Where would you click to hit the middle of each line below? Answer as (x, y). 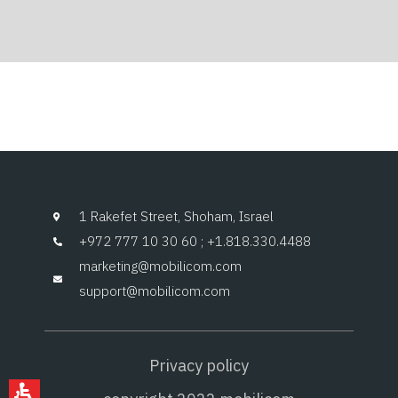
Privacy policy (199, 366)
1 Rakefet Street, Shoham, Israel (176, 217)
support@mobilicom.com (154, 291)
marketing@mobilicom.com (160, 267)
